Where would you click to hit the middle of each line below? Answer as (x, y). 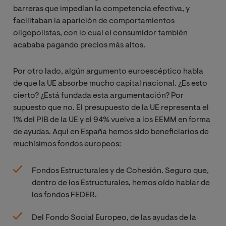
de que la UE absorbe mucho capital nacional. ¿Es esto (110, 84)
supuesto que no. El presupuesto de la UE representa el (111, 108)
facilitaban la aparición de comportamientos (94, 21)
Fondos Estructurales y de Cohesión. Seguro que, (120, 171)
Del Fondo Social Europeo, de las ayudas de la (114, 218)
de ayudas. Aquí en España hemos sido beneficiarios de (111, 132)
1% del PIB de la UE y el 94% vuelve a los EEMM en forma (112, 120)
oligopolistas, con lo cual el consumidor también (100, 34)
